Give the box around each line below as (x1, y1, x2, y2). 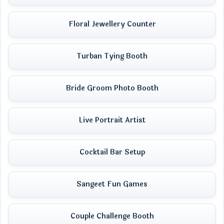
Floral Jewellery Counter (68, 18, 156, 29)
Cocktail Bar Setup (79, 146, 145, 157)
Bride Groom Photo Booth (65, 82, 158, 93)
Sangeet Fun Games (76, 178, 147, 189)
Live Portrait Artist (78, 114, 145, 125)
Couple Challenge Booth (70, 210, 154, 221)
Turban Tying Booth (76, 50, 147, 61)
